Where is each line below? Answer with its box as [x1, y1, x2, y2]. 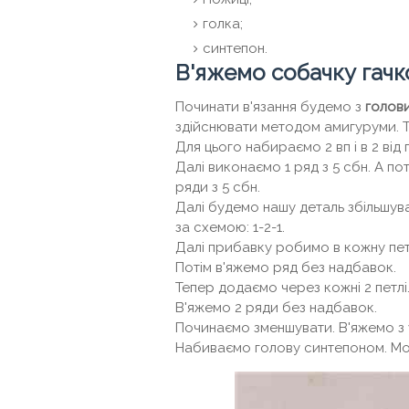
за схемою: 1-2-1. [175, 219, 285, 236]
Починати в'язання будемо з [175, 99, 365, 115]
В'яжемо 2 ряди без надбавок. [175, 299, 377, 316]
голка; [203, 16, 243, 32]
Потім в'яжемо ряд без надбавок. [175, 259, 396, 276]
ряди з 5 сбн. [175, 179, 260, 195]
